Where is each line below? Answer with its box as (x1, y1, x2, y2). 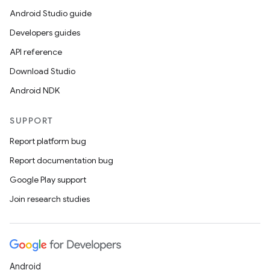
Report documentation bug (10, 155, 113, 166)
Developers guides (10, 27, 80, 38)
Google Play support (10, 174, 86, 185)
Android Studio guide (10, 8, 92, 19)
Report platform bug (10, 136, 86, 146)
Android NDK (10, 85, 60, 96)
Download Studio (10, 66, 75, 77)
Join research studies (10, 193, 90, 204)
